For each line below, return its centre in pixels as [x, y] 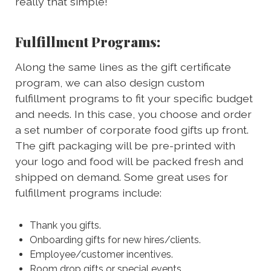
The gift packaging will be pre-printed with [125, 146]
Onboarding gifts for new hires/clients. [115, 240]
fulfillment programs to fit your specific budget [134, 99]
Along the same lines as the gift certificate [123, 67]
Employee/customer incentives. [101, 254]
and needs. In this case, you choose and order [133, 114]
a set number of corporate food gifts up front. [132, 130]
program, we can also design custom [110, 83]
